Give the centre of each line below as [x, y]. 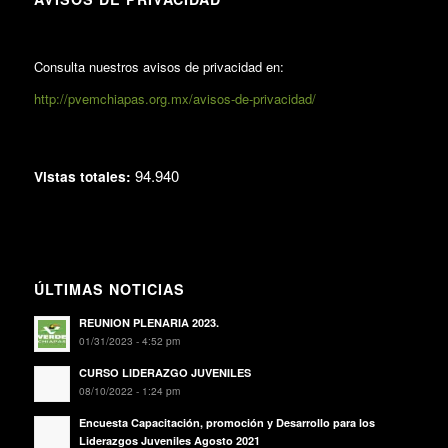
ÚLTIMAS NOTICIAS [109, 289]
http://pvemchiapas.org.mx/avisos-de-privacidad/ [174, 98]
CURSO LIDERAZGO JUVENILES [164, 373]
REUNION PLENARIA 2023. [148, 323]
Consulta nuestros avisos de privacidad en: [158, 66]
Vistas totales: [84, 176]
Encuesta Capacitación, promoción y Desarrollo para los [226, 423]
